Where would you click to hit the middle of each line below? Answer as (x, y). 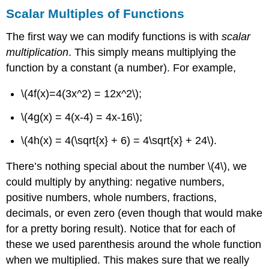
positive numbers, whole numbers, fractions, (112, 198)
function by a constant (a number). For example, (121, 68)
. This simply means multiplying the (153, 52)
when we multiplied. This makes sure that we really (128, 260)
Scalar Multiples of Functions (95, 13)
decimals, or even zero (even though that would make (134, 213)
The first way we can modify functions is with (114, 36)
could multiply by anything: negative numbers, (116, 182)
